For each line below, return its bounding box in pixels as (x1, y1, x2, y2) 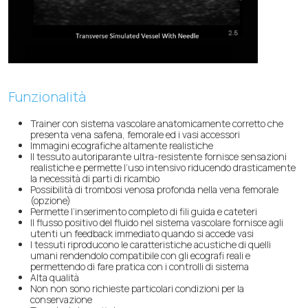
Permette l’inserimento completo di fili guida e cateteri (30, 204, 257, 218)
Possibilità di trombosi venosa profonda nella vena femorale (30, 182, 278, 196)
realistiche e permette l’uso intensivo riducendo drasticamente (30, 160, 296, 174)
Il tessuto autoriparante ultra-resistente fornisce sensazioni (30, 149, 287, 163)
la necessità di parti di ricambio (30, 171, 159, 185)
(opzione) (30, 193, 71, 207)
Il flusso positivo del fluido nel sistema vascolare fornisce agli (30, 215, 283, 229)
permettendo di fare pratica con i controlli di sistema (30, 259, 249, 273)
